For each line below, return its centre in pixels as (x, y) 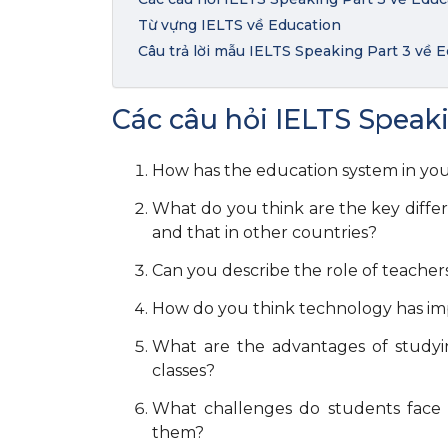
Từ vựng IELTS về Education (239, 25)
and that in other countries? (264, 232)
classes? (183, 370)
